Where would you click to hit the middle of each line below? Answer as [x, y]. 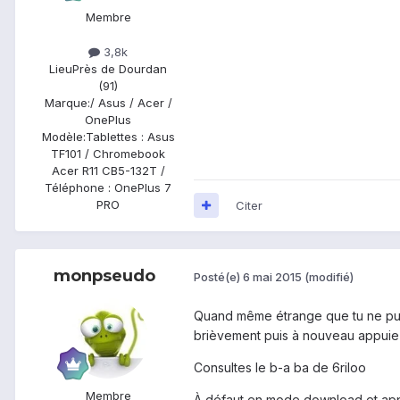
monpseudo [104, 275]
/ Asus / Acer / [131, 102]
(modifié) [329, 277]
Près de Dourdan [120, 68]
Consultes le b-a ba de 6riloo [280, 367]
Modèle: [63, 136]
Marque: [67, 102]
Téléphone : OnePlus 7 [108, 187]
